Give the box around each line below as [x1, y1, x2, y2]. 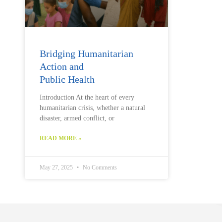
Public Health [40, 73, 95, 85]
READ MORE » [40, 134, 81, 142]
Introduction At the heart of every [40, 93, 134, 101]
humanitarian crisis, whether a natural [40, 104, 145, 111]
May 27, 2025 [40, 164, 74, 171]
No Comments [81, 164, 117, 171]
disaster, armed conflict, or [40, 114, 114, 122]
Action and [40, 60, 84, 72]
